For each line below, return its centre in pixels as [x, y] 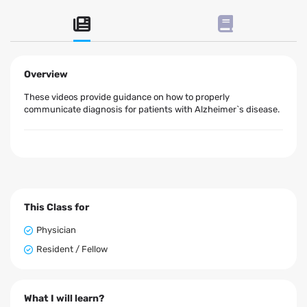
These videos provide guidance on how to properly [127, 97]
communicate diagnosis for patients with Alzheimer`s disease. [152, 110]
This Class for [57, 208]
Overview [46, 75]
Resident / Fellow [72, 249]
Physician [56, 230]
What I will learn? [64, 299]
